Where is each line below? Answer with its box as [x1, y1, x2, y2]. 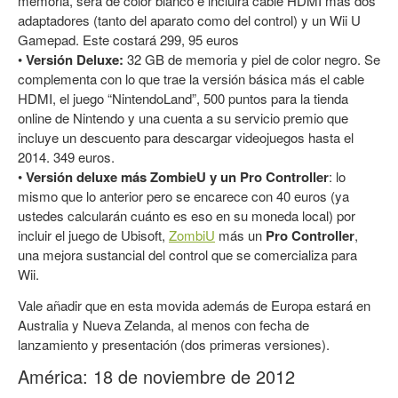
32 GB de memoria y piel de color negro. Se [123, 49, 380, 68]
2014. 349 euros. [18, 147, 115, 166]
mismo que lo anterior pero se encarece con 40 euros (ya [18, 186, 349, 205]
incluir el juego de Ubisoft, [18, 225, 169, 244]
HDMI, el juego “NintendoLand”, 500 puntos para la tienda [18, 88, 348, 107]
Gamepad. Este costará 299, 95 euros [18, 29, 239, 49]
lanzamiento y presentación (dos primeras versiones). [18, 334, 330, 354]
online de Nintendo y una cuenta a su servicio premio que [18, 107, 348, 127]
